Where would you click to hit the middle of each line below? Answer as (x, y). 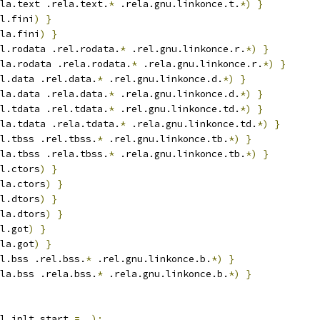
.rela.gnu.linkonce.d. (177, 94)
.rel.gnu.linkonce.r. (186, 49)
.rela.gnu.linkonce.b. (166, 274)
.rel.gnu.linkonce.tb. (166, 139)
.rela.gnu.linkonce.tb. (180, 154)
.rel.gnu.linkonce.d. (163, 79)
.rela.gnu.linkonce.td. (191, 124)
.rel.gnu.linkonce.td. (177, 109)
